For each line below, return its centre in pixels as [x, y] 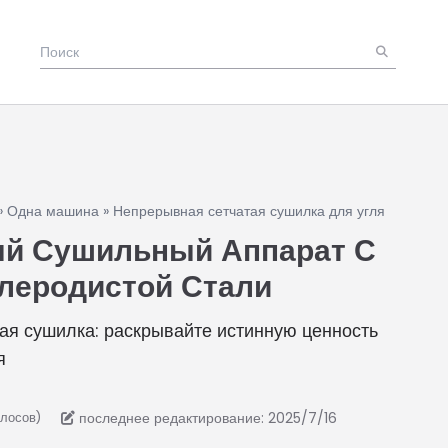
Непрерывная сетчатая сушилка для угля [249, 211]
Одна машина [53, 211]
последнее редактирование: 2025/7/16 [208, 418]
